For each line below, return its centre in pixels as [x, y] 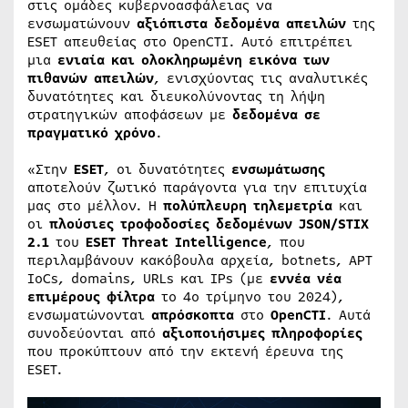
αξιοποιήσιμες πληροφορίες [262, 333]
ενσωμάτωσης [278, 169]
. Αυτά [348, 315]
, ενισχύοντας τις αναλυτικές [261, 78]
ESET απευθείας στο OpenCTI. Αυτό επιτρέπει [190, 42]
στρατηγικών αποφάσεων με [130, 115]
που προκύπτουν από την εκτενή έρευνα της [185, 352]
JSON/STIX [334, 224]
